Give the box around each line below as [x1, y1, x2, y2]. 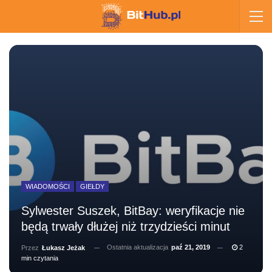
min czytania [21, 254, 58, 262]
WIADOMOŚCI [25, 183, 70, 190]
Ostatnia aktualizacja [107, 243, 170, 251]
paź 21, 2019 [171, 243, 210, 251]
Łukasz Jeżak [42, 243, 85, 251]
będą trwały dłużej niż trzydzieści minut [21, 220, 230, 233]
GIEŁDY [80, 183, 104, 190]
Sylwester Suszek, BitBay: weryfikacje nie [21, 204, 245, 217]
